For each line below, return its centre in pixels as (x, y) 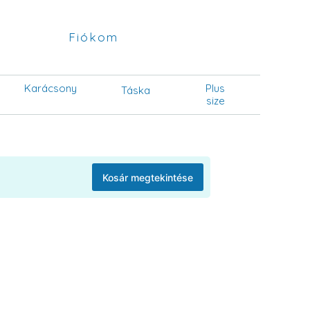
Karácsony (50, 88)
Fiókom (93, 37)
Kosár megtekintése (148, 177)
